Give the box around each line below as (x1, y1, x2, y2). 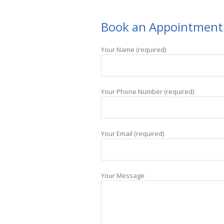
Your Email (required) (100, 129, 164, 138)
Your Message (100, 171, 144, 180)
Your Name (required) (100, 45, 166, 54)
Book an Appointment (100, 18, 223, 35)
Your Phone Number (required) (100, 87, 194, 96)
